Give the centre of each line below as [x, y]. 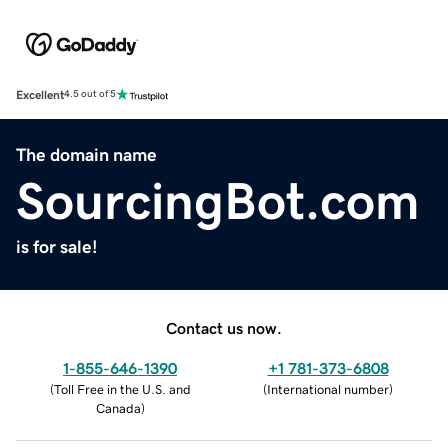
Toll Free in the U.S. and [122, 389]
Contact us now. [224, 327]
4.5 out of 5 [90, 94]
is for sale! [57, 246]
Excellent [40, 94]
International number [328, 389]
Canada [118, 408]
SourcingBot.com [218, 200]
